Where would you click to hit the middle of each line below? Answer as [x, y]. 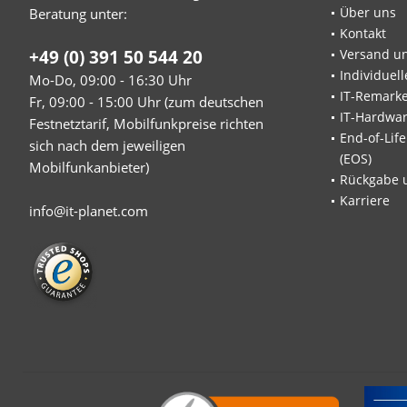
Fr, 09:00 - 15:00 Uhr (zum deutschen [146, 102]
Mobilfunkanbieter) [89, 168]
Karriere [365, 201]
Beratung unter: [78, 14]
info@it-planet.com [89, 211]
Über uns [368, 13]
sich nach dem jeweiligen [107, 146]
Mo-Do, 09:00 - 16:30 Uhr [110, 80]
